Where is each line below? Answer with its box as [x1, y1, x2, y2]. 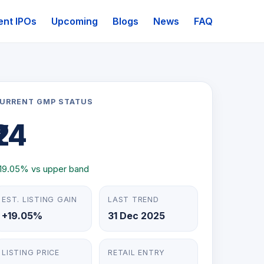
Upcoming [51, 15, 98, 27]
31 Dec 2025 [108, 210, 166, 222]
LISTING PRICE [2, 248, 60, 257]
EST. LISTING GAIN [2, 195, 77, 204]
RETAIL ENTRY [108, 248, 166, 257]
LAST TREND [108, 195, 159, 204]
